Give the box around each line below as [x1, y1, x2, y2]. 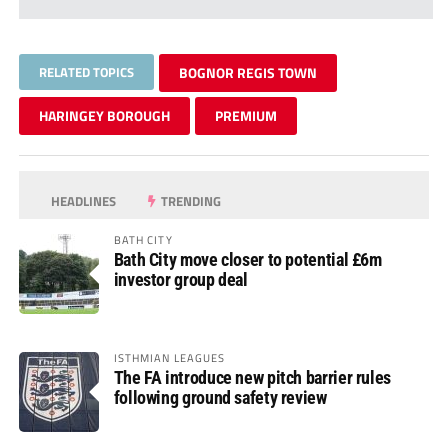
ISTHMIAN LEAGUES [113, 348, 226, 366]
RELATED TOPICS [38, 61, 134, 82]
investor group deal [113, 268, 248, 290]
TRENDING [158, 190, 222, 211]
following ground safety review [113, 386, 327, 408]
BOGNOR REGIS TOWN [178, 61, 317, 83]
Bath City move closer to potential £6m [113, 248, 382, 270]
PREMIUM [214, 104, 277, 126]
